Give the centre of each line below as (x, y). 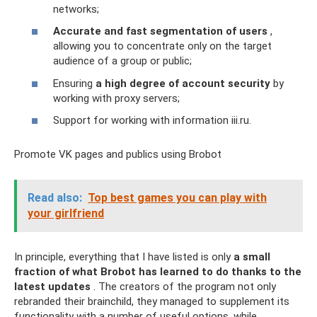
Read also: (55, 198)
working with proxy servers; (116, 98)
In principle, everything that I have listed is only (124, 257)
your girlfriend (66, 214)
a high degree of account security (183, 83)
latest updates (52, 287)
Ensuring (74, 83)
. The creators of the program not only (183, 287)
